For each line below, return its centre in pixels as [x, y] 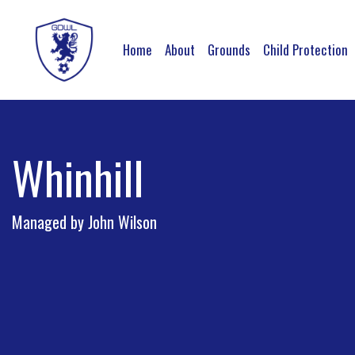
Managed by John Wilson [84, 222]
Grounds [229, 49]
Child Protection [305, 49]
